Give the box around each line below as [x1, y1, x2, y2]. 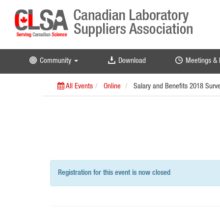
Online [104, 83, 121, 90]
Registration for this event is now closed [58, 169, 170, 177]
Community [40, 57, 72, 65]
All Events [64, 83, 93, 90]
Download [118, 57, 146, 65]
